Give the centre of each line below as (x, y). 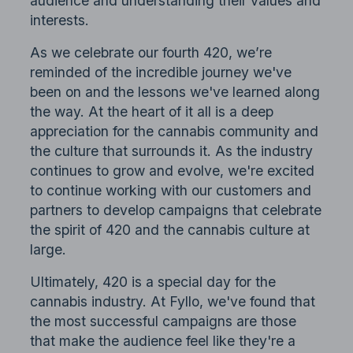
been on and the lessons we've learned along (175, 92)
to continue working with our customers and (171, 191)
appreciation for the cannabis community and (175, 132)
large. (48, 250)
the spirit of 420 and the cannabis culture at (170, 230)
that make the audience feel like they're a (163, 341)
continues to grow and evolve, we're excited (173, 171)
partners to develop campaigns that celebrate (176, 210)
